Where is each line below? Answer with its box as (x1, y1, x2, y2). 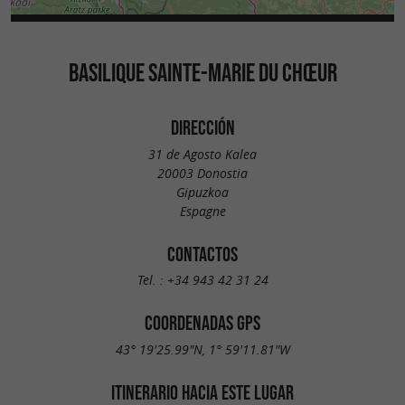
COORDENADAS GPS (145, 312, 260, 334)
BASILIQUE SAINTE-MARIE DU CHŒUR (68, 58, 337, 87)
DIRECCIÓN (170, 117, 235, 138)
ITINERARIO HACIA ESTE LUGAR (111, 381, 294, 403)
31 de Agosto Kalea (148, 145, 257, 163)
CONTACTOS (167, 242, 238, 265)
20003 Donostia (157, 164, 248, 182)
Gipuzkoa (176, 183, 229, 201)
